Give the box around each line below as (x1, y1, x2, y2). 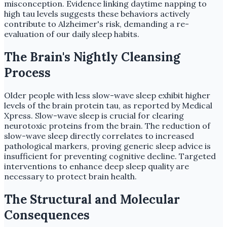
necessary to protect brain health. (4, 171, 137, 182)
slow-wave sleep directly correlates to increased (4, 131, 194, 141)
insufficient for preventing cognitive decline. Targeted (4, 151, 216, 162)
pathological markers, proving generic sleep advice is (4, 141, 211, 152)
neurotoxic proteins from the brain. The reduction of (4, 121, 210, 131)
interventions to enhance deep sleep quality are (4, 161, 189, 172)
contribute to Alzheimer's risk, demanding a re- (4, 18, 189, 29)
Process (4, 64, 51, 81)
